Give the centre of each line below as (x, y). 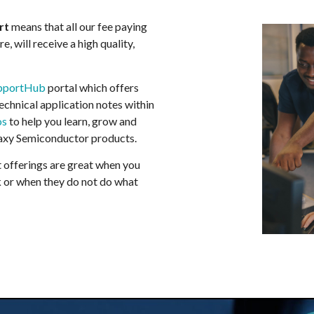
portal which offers (92, 87)
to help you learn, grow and (72, 121)
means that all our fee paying (78, 27)
